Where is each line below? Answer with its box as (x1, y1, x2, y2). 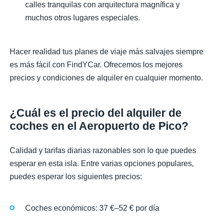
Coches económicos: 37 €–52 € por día (25, 204, 159, 213)
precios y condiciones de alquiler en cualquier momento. (10, 74, 203, 82)
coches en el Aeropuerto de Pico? (10, 120, 188, 133)
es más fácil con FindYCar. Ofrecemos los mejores (10, 61, 183, 69)
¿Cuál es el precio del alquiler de (10, 107, 182, 120)
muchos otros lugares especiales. (25, 13, 140, 22)
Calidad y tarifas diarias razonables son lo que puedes (10, 146, 196, 155)
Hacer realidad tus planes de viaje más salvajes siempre (10, 47, 203, 56)
